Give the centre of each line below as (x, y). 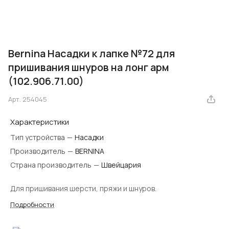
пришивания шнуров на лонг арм (89, 67)
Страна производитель (52, 165)
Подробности (32, 205)
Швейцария (121, 165)
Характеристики (40, 122)
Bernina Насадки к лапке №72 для (91, 54)
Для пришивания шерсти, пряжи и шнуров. (83, 189)
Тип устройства (38, 138)
